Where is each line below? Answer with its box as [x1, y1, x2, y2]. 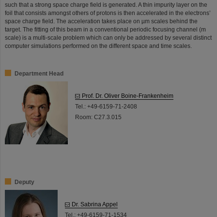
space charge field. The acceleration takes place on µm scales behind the [5, 17, 198, 25]
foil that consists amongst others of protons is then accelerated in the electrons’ [5, 9, 211, 16]
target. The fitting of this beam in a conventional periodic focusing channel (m [5, 26, 206, 33]
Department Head [15, 70, 63, 77]
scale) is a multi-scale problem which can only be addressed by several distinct [5, 34, 212, 41]
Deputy [15, 178, 34, 186]
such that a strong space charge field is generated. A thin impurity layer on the [5, 1, 207, 8]
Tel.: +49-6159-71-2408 [75, 103, 137, 110]
